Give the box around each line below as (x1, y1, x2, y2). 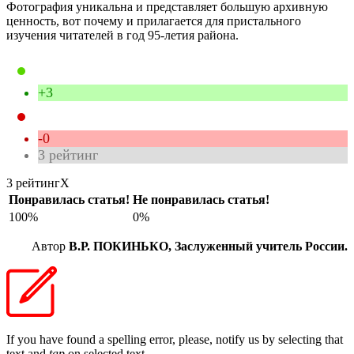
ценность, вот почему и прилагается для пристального (6, 13, 301, 28)
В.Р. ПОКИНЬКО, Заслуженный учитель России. (69, 239, 348, 253)
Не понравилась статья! (133, 192, 269, 206)
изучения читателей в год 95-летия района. (6, 28, 239, 42)
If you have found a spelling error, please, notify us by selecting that (6, 332, 343, 346)
